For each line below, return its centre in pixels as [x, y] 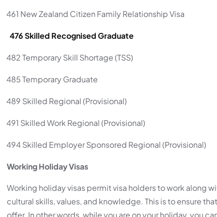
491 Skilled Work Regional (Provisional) [76, 123]
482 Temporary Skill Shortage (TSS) [70, 57]
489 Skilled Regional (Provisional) [67, 101]
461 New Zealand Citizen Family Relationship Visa [95, 14]
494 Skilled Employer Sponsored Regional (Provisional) [106, 144]
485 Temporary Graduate [52, 79]
